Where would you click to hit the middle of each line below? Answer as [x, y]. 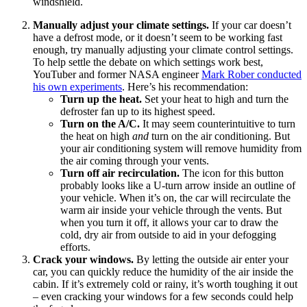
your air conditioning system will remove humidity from [181, 149]
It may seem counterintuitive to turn [218, 124]
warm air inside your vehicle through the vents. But [171, 210]
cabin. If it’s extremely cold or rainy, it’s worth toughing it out [165, 284]
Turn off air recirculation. [121, 173]
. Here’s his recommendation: [185, 87]
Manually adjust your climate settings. [121, 25]
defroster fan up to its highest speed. [138, 112]
